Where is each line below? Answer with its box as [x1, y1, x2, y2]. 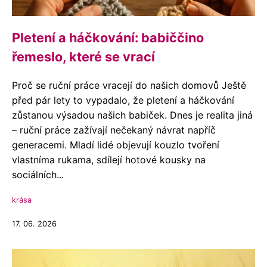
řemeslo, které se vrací [12, 49, 155, 64]
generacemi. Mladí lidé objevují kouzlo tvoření [12, 139, 219, 151]
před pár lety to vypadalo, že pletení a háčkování [12, 94, 234, 106]
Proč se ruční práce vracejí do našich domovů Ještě [12, 79, 246, 91]
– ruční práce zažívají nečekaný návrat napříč [12, 124, 216, 136]
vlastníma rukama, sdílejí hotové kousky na [12, 154, 206, 166]
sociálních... [12, 169, 64, 181]
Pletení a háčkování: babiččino [12, 30, 204, 45]
